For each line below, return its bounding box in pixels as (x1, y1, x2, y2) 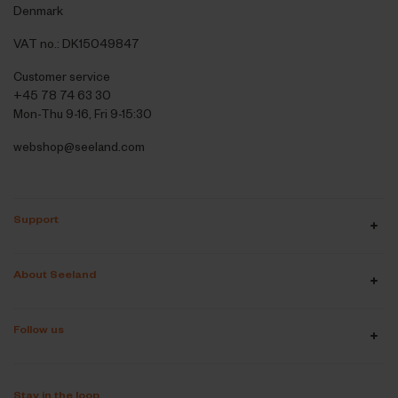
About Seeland (12, 266, 96, 281)
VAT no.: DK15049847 (12, 35, 139, 51)
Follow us (12, 321, 64, 336)
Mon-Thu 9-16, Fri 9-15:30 (12, 105, 152, 121)
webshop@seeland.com (12, 138, 145, 154)
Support (12, 211, 59, 226)
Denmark (12, 2, 63, 18)
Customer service (12, 68, 110, 84)
